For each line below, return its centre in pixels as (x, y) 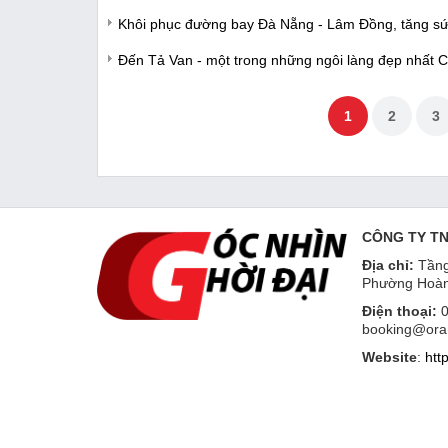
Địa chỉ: (388, 264)
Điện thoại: (399, 310)
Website (389, 356)
